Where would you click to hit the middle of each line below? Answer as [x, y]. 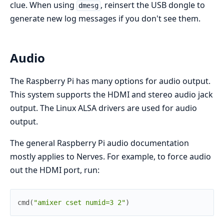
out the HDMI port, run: [55, 170]
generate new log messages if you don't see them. [105, 19]
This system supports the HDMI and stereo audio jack [111, 94]
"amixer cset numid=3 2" [79, 202]
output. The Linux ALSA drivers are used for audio [103, 108]
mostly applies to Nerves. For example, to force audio [110, 156]
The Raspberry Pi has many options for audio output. [110, 81]
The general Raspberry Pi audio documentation [99, 143]
